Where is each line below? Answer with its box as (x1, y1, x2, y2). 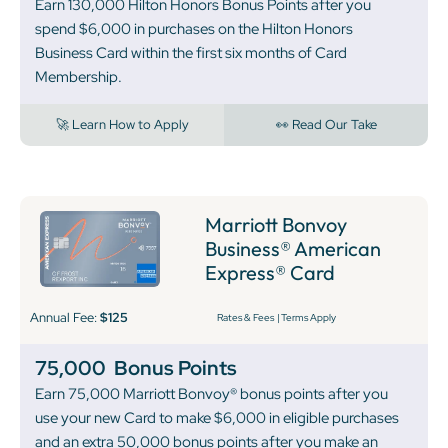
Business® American (205, 235, 382, 261)
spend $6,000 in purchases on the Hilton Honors (35, 18, 353, 39)
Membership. (35, 66, 122, 87)
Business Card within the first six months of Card (35, 42, 347, 63)
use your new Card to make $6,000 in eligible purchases (35, 407, 399, 428)
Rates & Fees (216, 310, 274, 324)
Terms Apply (280, 310, 336, 324)
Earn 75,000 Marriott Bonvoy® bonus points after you (35, 383, 388, 404)
